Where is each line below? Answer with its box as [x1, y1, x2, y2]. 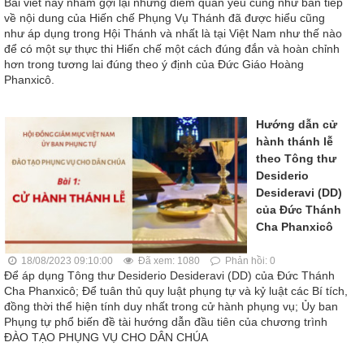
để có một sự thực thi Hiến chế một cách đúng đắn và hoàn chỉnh [4, 42, 340, 56]
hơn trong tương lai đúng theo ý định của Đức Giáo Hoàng [4, 58, 304, 71]
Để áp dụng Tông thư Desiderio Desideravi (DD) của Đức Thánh [4, 269, 335, 283]
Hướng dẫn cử [256, 118, 337, 132]
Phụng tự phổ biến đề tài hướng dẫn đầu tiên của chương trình [4, 315, 327, 329]
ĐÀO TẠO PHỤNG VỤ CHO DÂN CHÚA [4, 331, 208, 344]
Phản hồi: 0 [223, 255, 275, 267]
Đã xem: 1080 [136, 255, 200, 267]
